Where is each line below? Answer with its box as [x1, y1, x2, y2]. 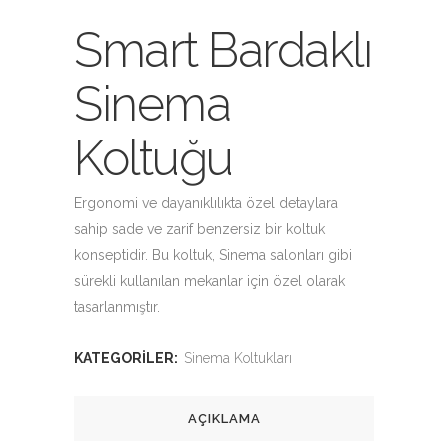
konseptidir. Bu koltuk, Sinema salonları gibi [74, 247, 352, 263]
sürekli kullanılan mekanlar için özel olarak [74, 273, 345, 289]
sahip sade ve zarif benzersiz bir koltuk [74, 221, 325, 237]
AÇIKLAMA [187, 411, 261, 426]
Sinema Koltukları [184, 350, 292, 366]
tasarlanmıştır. [74, 299, 160, 315]
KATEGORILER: [74, 350, 181, 366]
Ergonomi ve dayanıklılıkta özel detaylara [74, 195, 338, 211]
